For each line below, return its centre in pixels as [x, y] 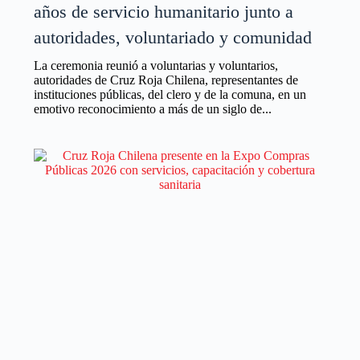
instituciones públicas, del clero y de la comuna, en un [170, 94]
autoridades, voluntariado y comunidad [172, 37]
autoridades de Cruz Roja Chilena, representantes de [166, 80]
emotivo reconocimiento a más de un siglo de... [152, 108]
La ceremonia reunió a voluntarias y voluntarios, [155, 65]
